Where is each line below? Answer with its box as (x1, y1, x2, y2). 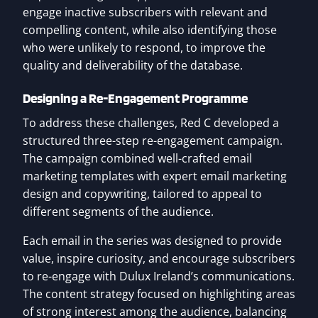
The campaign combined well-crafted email (23, 150, 252, 167)
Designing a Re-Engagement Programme (23, 90, 248, 107)
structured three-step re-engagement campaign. (23, 133, 283, 149)
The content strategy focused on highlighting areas (23, 286, 295, 302)
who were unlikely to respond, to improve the (23, 40, 265, 56)
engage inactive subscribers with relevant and (23, 4, 268, 21)
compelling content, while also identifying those (23, 22, 277, 38)
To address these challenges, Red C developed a (23, 115, 279, 131)
